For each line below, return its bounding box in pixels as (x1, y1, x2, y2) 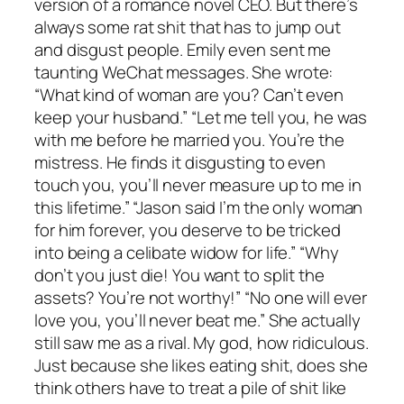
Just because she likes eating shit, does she (34, 353, 368, 377)
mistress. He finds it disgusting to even (34, 150, 326, 174)
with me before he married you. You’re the (34, 127, 344, 151)
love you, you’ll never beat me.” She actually (34, 308, 361, 332)
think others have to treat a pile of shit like (34, 375, 347, 399)
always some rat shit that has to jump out (34, 14, 341, 39)
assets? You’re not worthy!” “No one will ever (34, 285, 367, 309)
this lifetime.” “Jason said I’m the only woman (34, 195, 363, 219)
